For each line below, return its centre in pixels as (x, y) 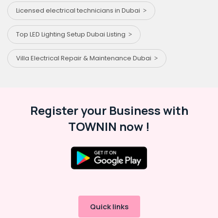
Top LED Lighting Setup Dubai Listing (72, 35)
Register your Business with (109, 110)
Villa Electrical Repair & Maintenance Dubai (85, 58)
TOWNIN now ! (109, 127)
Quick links (109, 207)
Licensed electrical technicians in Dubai (80, 11)
